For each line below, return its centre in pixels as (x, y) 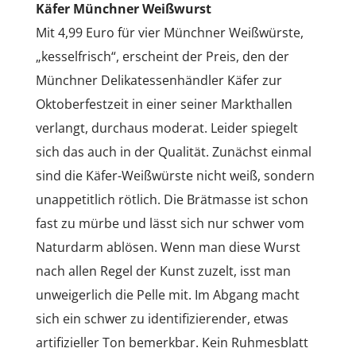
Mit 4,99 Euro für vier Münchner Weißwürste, (169, 32)
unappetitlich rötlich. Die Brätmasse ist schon (172, 199)
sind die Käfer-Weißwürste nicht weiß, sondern (175, 175)
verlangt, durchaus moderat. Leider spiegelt (166, 128)
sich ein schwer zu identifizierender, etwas (162, 318)
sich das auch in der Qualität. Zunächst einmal (173, 151)
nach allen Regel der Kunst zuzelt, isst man (163, 271)
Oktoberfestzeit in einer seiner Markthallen (164, 104)
